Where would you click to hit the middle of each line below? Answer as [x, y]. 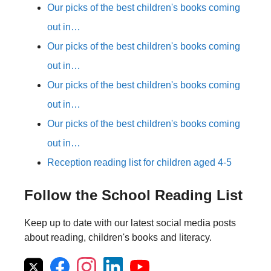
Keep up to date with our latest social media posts [130, 223]
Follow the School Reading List [133, 195]
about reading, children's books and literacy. [118, 238]
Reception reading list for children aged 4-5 [139, 163]
